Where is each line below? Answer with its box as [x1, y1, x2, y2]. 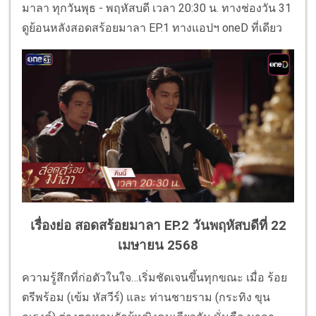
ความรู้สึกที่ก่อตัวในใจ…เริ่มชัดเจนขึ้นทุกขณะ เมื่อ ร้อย [22, 271, 287, 285]
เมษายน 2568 [118, 237, 198, 253]
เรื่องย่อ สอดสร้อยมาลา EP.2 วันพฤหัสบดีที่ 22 [30, 217, 286, 233]
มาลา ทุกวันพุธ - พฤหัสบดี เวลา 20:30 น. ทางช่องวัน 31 [22, 1, 291, 16]
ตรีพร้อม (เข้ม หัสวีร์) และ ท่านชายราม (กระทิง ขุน [22, 291, 270, 305]
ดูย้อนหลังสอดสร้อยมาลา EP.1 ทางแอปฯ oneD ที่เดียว [22, 21, 282, 35]
